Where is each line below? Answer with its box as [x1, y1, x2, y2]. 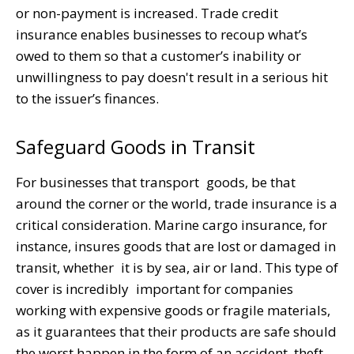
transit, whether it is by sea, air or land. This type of [16, 258, 338, 277]
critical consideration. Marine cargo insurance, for [16, 215, 327, 234]
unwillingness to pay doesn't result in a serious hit [16, 67, 328, 86]
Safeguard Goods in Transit [16, 133, 255, 160]
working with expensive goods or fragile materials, [16, 300, 330, 319]
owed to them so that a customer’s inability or [16, 46, 308, 65]
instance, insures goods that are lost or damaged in [16, 236, 336, 255]
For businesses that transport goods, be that [16, 172, 296, 191]
